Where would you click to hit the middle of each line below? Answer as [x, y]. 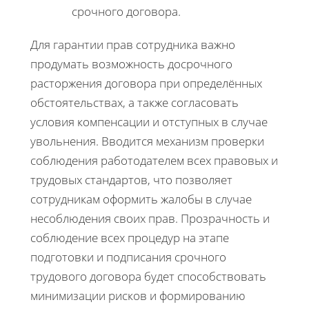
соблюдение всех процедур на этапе [130, 238]
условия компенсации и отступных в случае [149, 122]
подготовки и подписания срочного [128, 257]
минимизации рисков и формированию [138, 296]
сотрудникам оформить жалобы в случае [141, 199]
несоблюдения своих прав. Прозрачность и [150, 219]
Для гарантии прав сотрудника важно [133, 45]
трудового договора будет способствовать [148, 277]
